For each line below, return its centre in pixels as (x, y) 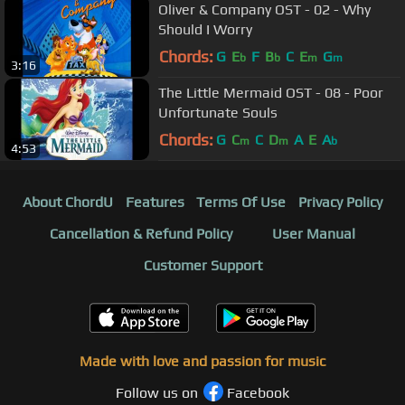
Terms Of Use (241, 202)
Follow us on (157, 393)
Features (155, 202)
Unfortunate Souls (218, 112)
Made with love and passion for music (202, 362)
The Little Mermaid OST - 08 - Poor (271, 92)
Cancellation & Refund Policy (141, 234)
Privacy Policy (341, 202)
